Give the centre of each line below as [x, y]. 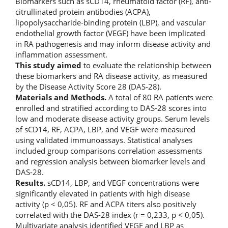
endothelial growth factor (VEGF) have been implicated [110, 33]
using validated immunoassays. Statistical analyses [104, 140]
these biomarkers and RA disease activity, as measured [111, 76]
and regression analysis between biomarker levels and [110, 161]
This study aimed [48, 65]
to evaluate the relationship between [146, 65]
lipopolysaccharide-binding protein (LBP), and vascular [110, 22]
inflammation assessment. [61, 54]
